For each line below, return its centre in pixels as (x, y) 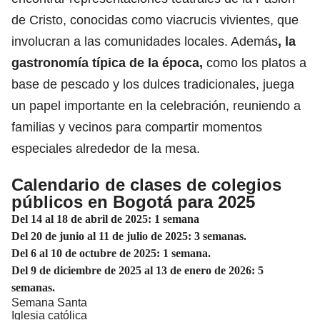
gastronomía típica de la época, (107, 62)
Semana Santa (49, 302)
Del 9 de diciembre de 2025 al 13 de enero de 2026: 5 (137, 270)
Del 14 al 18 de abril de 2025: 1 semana (105, 219)
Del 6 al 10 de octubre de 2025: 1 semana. (111, 253)
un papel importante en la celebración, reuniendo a (156, 105)
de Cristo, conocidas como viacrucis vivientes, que (155, 20)
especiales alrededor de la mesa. (106, 148)
